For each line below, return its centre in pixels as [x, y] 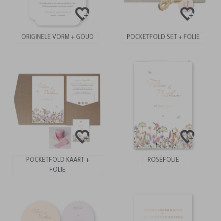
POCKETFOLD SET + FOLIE [163, 38]
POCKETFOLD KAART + [57, 161]
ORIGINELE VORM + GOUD [58, 38]
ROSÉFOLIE [163, 161]
